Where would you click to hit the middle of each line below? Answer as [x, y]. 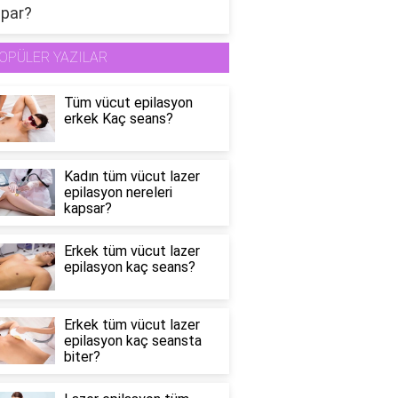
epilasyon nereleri [118, 193]
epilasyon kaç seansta [132, 340]
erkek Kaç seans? [118, 119]
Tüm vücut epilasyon [128, 103]
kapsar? [88, 209]
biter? [82, 356]
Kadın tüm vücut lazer [131, 177]
